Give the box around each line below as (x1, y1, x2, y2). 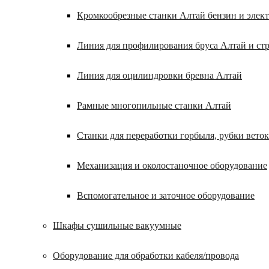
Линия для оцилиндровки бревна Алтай (77, 70, 242, 80)
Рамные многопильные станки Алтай (77, 100, 231, 110)
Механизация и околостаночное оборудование (77, 160, 267, 171)
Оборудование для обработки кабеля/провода (53, 250, 239, 261)
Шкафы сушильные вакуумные (53, 220, 181, 231)
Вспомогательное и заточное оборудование (77, 190, 255, 201)
